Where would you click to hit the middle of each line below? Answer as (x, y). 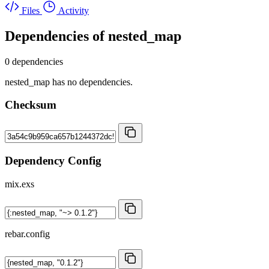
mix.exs (20, 184)
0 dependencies (34, 61)
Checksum (31, 105)
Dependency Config (53, 160)
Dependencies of (56, 36)
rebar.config (27, 234)
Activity (74, 10)
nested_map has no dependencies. (69, 82)
